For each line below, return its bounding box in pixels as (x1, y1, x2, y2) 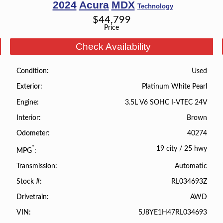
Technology (137, 2, 173, 10)
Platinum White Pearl (142, 83, 208, 91)
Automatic (175, 162, 208, 170)
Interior (16, 114, 39, 121)
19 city (156, 145, 178, 152)
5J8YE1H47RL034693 (138, 209, 208, 217)
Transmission (16, 162, 55, 170)
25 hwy (184, 145, 208, 152)
